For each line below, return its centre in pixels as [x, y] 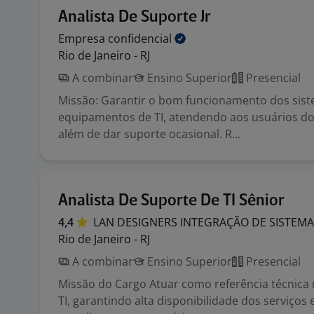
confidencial [141, 39]
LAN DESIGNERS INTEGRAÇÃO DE [181, 222]
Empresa [83, 39]
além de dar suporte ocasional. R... [149, 134]
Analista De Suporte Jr [135, 17]
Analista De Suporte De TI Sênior [171, 201]
